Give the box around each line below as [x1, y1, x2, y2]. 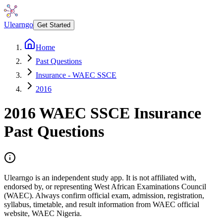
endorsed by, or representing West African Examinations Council [4, 182, 206, 191]
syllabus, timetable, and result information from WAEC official [4, 200, 199, 209]
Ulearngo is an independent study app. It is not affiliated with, [4, 173, 196, 182]
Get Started [37, 21, 70, 29]
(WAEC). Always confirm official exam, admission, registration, [4, 191, 204, 200]
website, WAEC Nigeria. [4, 209, 82, 218]
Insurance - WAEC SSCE [36, 71, 116, 79]
